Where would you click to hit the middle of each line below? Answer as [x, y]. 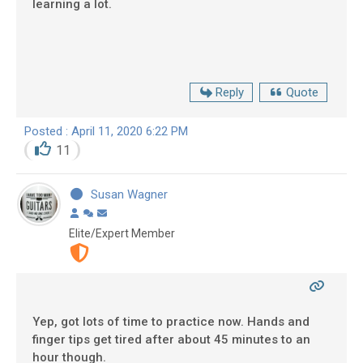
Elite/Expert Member [122, 233]
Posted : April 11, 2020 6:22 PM [106, 132]
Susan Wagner [129, 194]
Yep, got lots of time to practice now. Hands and [171, 321]
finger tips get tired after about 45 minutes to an [171, 339]
